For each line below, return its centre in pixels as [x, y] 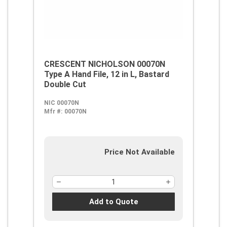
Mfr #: [53, 111]
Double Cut [65, 84]
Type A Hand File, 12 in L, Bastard [107, 74]
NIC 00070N [62, 103]
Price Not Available [140, 152]
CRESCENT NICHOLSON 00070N [105, 64]
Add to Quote [113, 201]
